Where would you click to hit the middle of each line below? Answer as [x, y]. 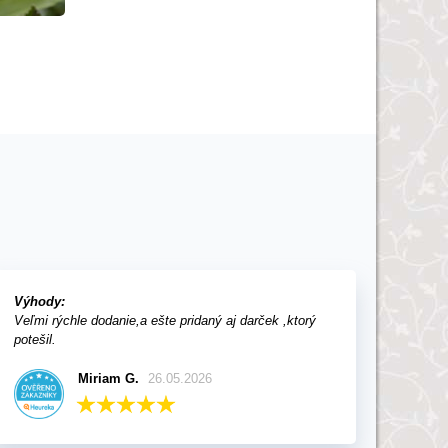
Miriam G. [108, 378]
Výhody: [40, 301]
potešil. [35, 339]
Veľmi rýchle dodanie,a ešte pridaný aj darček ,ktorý [165, 320]
